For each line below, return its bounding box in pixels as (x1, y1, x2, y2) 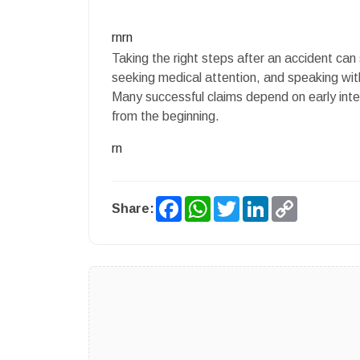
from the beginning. (112, 109, 219, 123)
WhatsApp (211, 195, 276, 209)
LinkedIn (268, 195, 322, 209)
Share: (112, 202, 154, 215)
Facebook (182, 195, 243, 209)
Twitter (239, 195, 285, 209)
